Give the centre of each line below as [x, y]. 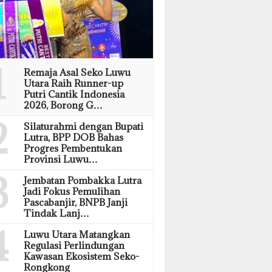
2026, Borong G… [63, 105]
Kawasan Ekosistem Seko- [82, 256]
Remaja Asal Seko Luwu [77, 72]
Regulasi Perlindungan [74, 245]
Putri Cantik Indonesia [74, 94]
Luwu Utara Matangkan [77, 234]
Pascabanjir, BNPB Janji [76, 202]
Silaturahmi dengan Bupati [84, 126]
